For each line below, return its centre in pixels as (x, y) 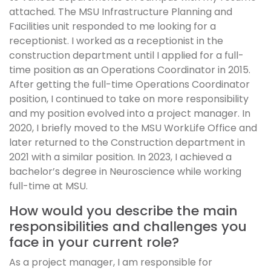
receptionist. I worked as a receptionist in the (116, 41)
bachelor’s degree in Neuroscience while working (125, 172)
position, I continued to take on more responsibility (129, 99)
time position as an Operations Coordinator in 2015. (130, 70)
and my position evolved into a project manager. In (130, 114)
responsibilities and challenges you (128, 227)
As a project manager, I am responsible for (111, 263)
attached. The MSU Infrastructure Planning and (121, 12)
